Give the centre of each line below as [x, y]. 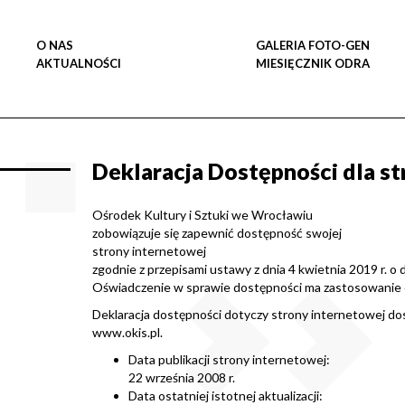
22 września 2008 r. [182, 377]
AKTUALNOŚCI [79, 63]
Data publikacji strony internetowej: [229, 359]
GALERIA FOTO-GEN [312, 45]
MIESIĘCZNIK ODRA [312, 63]
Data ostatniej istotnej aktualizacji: [226, 396]
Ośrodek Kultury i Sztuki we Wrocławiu [202, 215]
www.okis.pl [126, 332]
